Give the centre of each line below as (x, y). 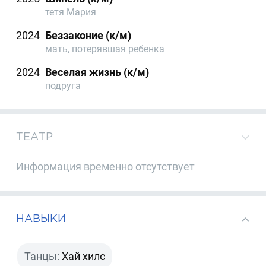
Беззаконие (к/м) (88, 36)
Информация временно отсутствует (106, 167)
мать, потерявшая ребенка (105, 49)
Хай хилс (84, 256)
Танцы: (42, 256)
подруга (63, 86)
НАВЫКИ (41, 218)
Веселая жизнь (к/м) (97, 72)
